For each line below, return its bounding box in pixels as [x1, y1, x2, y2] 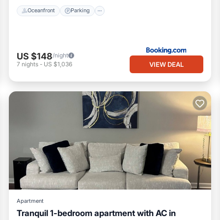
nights [22, 60, 38, 68]
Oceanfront [27, 7, 55, 14]
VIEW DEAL [149, 60, 184, 68]
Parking [71, 7, 90, 14]
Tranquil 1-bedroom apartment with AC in [17, 208, 176, 218]
